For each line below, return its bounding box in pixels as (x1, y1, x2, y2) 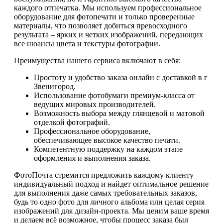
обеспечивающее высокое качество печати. (34, 136, 180, 145)
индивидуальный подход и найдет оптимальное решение (14, 180, 209, 189)
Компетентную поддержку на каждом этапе (34, 145, 183, 154)
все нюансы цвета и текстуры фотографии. (14, 39, 160, 48)
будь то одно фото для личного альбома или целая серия (14, 198, 205, 207)
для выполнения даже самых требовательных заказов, (14, 189, 197, 198)
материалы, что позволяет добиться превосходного (14, 21, 187, 30)
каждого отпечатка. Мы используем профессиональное (14, 3, 202, 12)
